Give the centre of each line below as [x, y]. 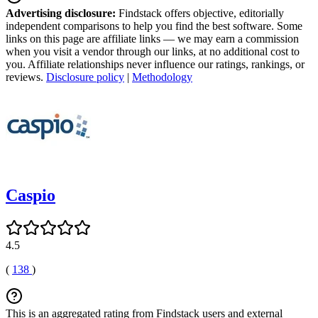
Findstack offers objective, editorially [200, 13]
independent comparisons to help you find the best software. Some [154, 26]
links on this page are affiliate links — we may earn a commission [152, 38]
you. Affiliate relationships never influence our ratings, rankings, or [155, 64]
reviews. [26, 77]
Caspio [31, 195]
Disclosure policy [85, 77]
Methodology [162, 77]
